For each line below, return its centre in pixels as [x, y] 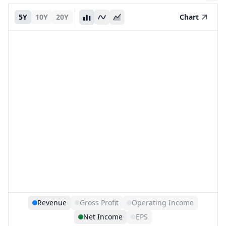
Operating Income [163, 203]
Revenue [52, 203]
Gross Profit [99, 203]
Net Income [103, 217]
